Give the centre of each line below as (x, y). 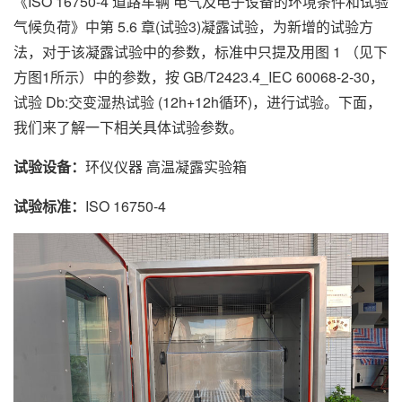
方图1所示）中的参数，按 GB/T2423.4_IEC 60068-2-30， (199, 77)
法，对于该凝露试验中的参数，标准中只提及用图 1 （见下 (201, 52)
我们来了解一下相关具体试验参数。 (128, 127)
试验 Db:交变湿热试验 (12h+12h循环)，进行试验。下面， (197, 102)
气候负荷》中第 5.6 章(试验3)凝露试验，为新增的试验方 (193, 26)
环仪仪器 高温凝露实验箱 (166, 166)
